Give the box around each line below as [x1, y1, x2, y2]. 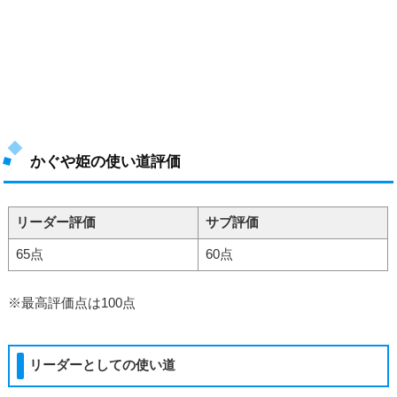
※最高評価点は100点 [8, 295, 136, 310]
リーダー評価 [15, 215, 96, 230]
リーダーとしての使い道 [29, 358, 176, 373]
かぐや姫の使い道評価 [30, 152, 182, 171]
